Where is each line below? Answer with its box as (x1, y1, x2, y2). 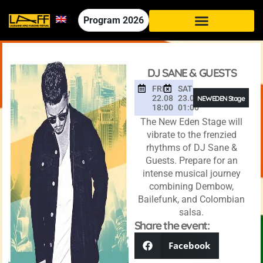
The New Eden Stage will (140, 116, 243, 127)
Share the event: (134, 218, 210, 232)
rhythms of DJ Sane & (146, 142, 237, 153)
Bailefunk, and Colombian (138, 194, 245, 205)
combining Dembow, (149, 181, 234, 192)
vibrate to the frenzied (146, 129, 237, 140)
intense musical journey (142, 168, 241, 179)
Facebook (168, 240, 211, 251)
